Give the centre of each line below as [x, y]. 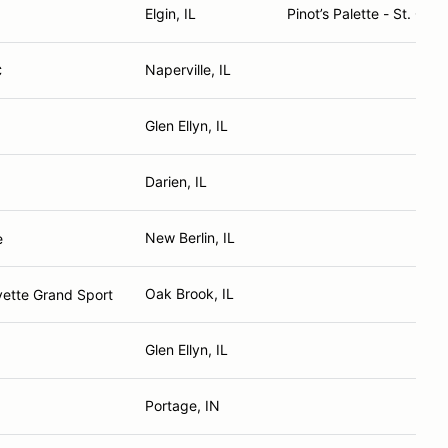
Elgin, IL [170, 13]
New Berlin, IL [190, 237]
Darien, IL [176, 181]
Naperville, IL [188, 69]
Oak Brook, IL [189, 293]
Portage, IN [182, 405]
